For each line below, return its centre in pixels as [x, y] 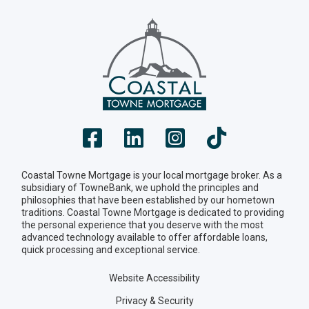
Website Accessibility [154, 278]
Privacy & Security [154, 301]
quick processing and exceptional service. [111, 250]
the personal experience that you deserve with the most [142, 225]
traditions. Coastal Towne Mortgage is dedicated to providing [153, 213]
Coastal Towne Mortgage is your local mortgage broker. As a [152, 176]
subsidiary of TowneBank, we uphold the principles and [140, 188]
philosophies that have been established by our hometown [148, 200]
